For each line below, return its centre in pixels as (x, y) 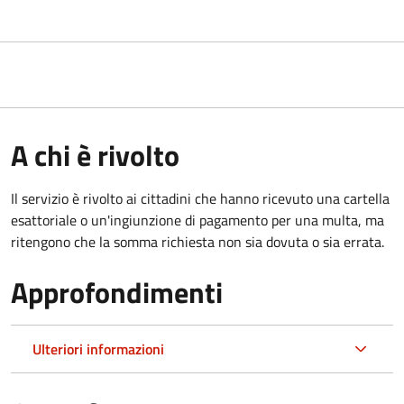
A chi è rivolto (95, 155)
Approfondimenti (117, 292)
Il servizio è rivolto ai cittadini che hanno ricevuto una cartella (200, 198)
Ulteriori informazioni (98, 349)
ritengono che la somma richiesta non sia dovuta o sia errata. (197, 241)
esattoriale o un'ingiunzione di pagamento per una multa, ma (197, 220)
